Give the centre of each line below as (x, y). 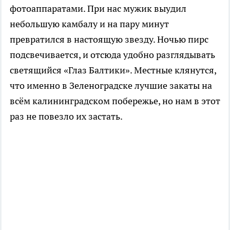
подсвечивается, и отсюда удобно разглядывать (112, 54)
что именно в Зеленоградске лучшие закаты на (111, 85)
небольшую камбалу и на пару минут (89, 24)
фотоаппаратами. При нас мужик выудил (98, 8)
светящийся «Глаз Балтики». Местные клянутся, (113, 70)
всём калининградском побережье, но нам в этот (115, 101)
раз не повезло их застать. (66, 116)
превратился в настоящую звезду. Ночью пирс (109, 39)
